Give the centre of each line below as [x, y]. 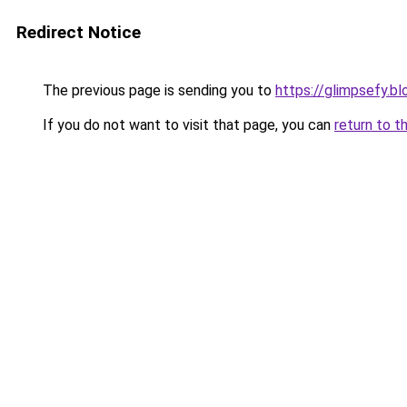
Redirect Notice [79, 32]
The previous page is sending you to [157, 90]
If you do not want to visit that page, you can [187, 125]
